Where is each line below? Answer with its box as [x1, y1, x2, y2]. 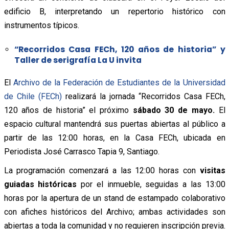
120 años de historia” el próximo [4, 105, 133, 115]
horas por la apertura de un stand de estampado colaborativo [4, 193, 225, 203]
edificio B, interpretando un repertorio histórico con [4, 6, 225, 16]
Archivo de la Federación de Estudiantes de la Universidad [13, 77, 225, 87]
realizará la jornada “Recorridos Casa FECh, [61, 91, 225, 101]
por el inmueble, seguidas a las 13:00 [77, 179, 225, 189]
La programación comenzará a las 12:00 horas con [4, 165, 200, 175]
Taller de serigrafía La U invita [14, 54, 142, 65]
